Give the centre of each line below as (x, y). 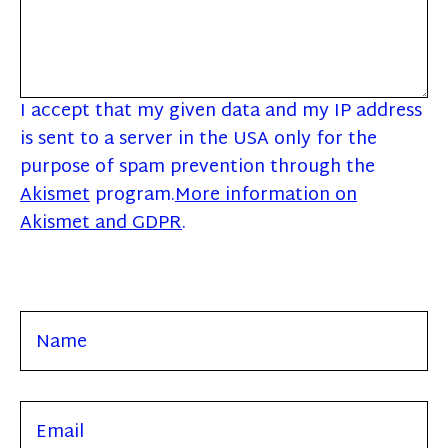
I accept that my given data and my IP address (221, 111)
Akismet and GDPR (101, 223)
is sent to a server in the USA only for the (198, 139)
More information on (266, 195)
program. (132, 195)
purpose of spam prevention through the (197, 167)
